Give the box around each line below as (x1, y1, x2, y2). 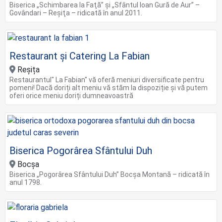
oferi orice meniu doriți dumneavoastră (9, 91, 133, 100)
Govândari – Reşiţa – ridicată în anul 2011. (9, 8, 142, 17)
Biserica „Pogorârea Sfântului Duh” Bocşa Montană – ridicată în (9, 170, 210, 178)
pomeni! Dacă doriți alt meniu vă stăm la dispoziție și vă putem (9, 83, 208, 92)
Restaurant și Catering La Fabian (9, 50, 150, 62)
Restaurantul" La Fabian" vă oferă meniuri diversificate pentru (9, 75, 204, 84)
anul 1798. (9, 178, 42, 186)
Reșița (15, 64, 40, 74)
